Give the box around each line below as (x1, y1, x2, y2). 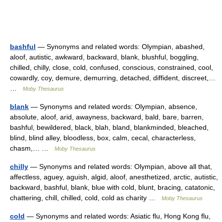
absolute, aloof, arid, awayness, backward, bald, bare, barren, (10, 113, 204, 121)
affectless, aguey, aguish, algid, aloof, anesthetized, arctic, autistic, (10, 173, 218, 181)
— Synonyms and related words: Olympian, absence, (29, 103, 197, 111)
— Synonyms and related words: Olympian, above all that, (28, 163, 212, 170)
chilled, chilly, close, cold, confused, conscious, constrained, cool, (10, 63, 213, 71)
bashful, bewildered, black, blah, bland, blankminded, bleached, (10, 123, 209, 131)
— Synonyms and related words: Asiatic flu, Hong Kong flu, (25, 212, 211, 220)
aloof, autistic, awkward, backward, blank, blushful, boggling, (10, 53, 199, 61)
